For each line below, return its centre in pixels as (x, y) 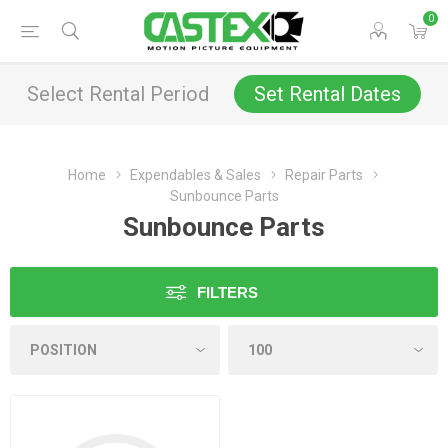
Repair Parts (323, 175)
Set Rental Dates (327, 94)
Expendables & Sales (195, 175)
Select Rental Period (118, 94)
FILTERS (227, 292)
